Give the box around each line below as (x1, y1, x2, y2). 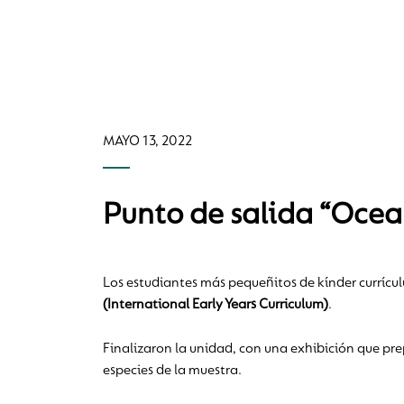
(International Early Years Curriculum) (103, 298, 328, 313)
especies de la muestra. (103, 363, 242, 379)
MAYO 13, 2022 (103, 134, 192, 150)
